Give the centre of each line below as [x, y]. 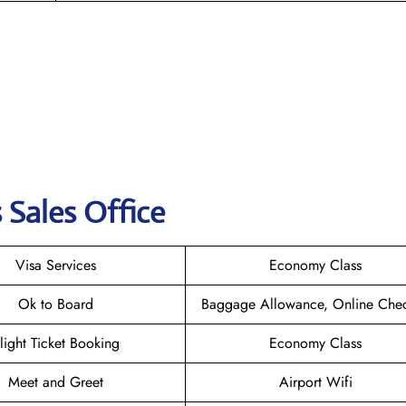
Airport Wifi [315, 382]
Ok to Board [56, 304]
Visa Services [56, 265]
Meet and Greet [56, 382]
